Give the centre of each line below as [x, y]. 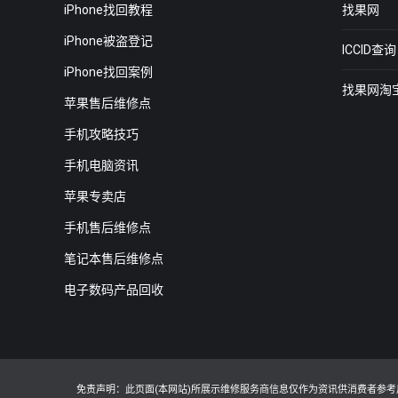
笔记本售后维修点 [114, 258]
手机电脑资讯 [101, 165]
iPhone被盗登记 [108, 40]
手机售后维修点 [107, 227]
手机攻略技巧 [101, 134]
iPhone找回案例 [108, 72]
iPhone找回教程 [108, 9]
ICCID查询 [369, 49]
